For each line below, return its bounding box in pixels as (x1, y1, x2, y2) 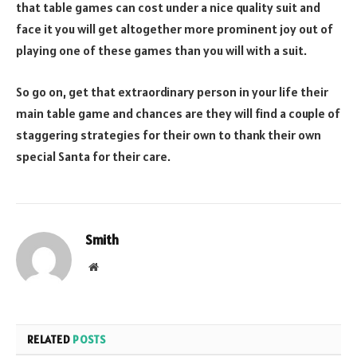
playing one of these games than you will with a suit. (16, 42, 307, 59)
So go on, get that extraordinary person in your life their (16, 83, 328, 100)
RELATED (27, 331, 73, 347)
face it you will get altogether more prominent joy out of (16, 21, 333, 37)
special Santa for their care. (16, 147, 171, 164)
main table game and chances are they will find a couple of (16, 104, 340, 121)
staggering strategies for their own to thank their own (16, 126, 321, 143)
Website (97, 260, 133, 272)
